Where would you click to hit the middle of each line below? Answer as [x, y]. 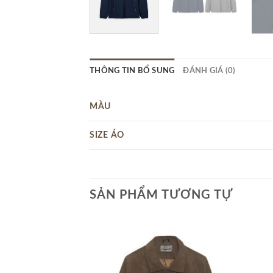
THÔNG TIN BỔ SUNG [132, 70]
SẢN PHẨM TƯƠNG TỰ [161, 195]
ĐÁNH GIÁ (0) [209, 70]
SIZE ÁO [107, 135]
